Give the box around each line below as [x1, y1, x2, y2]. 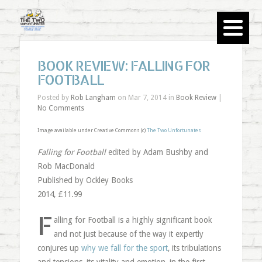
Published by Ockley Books [37, 175, 133, 185]
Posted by [37, 94, 71, 102]
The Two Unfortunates [146, 127, 201, 133]
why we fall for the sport [81, 243, 168, 253]
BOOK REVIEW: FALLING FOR [37, 56, 210, 74]
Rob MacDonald [37, 161, 95, 171]
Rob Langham [70, 94, 116, 102]
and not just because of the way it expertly [54, 229, 204, 239]
